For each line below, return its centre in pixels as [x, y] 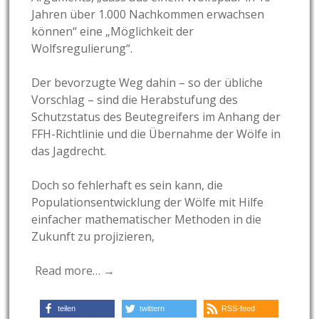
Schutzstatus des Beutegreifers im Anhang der [156, 116]
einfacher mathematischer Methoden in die [147, 219]
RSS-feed [239, 308]
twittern [152, 308]
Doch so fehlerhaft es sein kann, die [127, 185]
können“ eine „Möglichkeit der [113, 31]
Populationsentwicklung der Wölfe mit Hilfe [148, 202]
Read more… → [75, 270]
